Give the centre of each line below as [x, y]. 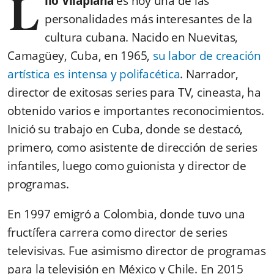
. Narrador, [209, 74]
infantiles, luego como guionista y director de [127, 165]
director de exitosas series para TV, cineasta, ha [134, 92]
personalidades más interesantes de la [148, 19]
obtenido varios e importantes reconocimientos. [136, 110]
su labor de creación [207, 55]
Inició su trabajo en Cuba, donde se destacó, [125, 129]
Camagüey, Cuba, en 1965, [80, 55]
